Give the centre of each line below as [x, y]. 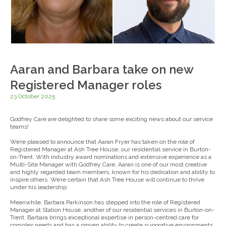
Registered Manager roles [86, 85]
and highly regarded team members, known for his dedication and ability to [113, 172]
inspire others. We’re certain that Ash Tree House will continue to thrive [107, 180]
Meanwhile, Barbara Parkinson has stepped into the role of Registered [105, 203]
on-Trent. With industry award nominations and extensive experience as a [111, 157]
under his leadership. [39, 187]
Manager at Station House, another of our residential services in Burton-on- [112, 210]
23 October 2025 [33, 97]
